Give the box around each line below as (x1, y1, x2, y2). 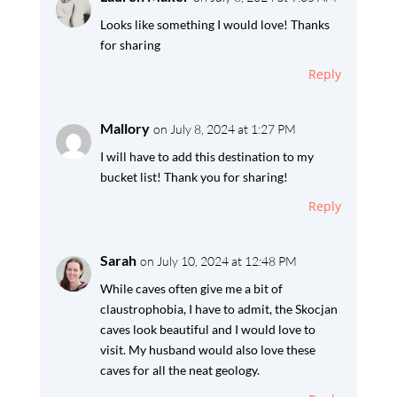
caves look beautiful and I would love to (99, 321, 315, 337)
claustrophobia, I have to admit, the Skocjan (99, 300, 338, 316)
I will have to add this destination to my (99, 148, 314, 164)
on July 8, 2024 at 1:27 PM (152, 121, 296, 136)
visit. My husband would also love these (99, 341, 315, 357)
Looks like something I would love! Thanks (99, 16, 330, 32)
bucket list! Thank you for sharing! (99, 168, 288, 184)
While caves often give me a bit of (99, 280, 283, 296)
